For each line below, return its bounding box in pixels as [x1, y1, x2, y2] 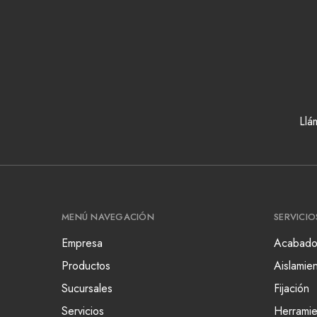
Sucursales [62, 280, 113, 296]
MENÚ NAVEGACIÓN [62, 210, 154, 224]
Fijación [274, 280, 309, 296]
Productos [62, 258, 110, 274]
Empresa [62, 235, 103, 251]
